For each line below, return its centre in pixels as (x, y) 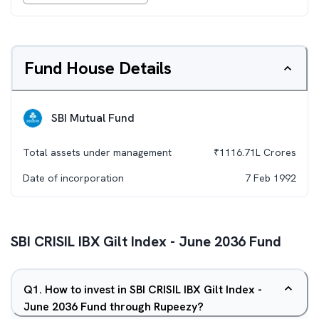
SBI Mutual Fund (93, 118)
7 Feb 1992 (271, 178)
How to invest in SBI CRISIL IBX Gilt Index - (153, 289)
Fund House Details (98, 68)
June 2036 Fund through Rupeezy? (114, 307)
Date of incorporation (73, 178)
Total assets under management (97, 152)
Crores (278, 152)
